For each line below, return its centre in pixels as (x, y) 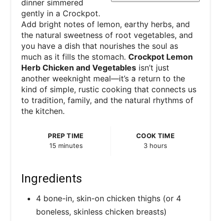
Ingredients (52, 178)
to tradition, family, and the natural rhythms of (107, 100)
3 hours (155, 145)
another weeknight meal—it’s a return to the (103, 78)
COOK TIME (155, 135)
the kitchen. (43, 111)
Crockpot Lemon (161, 56)
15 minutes (66, 145)
